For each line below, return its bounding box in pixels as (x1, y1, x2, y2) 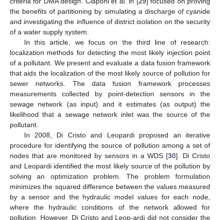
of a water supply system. (10, 27, 89, 36)
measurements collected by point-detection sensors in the (10, 89, 210, 98)
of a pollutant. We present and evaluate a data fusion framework (10, 58, 210, 67)
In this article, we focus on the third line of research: (24, 38, 210, 46)
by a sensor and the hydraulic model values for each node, (10, 192, 210, 201)
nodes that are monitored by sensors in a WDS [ (10, 151, 168, 160)
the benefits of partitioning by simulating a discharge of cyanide (10, 7, 210, 15)
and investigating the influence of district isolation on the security (10, 17, 210, 26)
